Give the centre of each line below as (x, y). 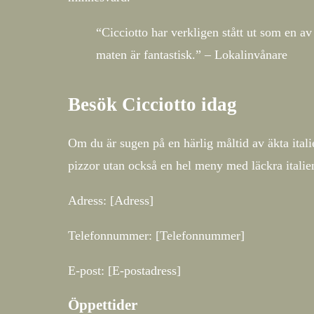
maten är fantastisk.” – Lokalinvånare (192, 55)
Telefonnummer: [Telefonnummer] (156, 235)
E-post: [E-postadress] (124, 270)
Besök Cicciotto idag (152, 105)
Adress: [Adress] (111, 200)
